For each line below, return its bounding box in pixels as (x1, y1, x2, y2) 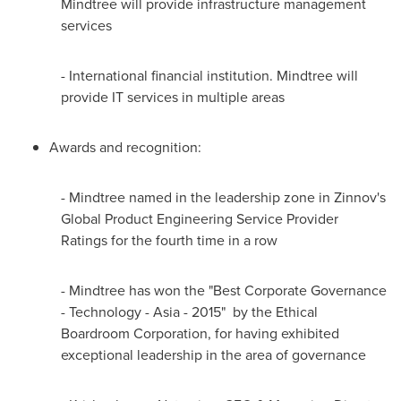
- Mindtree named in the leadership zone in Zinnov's (61, 187, 387, 208)
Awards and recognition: (49, 137, 201, 158)
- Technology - (61, 302, 154, 322)
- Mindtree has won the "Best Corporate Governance (61, 280, 388, 301)
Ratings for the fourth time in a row (61, 230, 278, 251)
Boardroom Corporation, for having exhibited (61, 323, 340, 344)
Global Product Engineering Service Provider (61, 209, 339, 229)
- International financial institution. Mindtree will (61, 65, 359, 86)
